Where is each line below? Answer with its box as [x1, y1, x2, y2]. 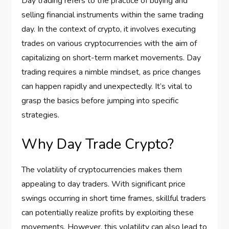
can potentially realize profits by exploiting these [21, 207, 194, 218]
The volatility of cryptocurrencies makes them [21, 164, 182, 175]
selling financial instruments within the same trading [21, 9, 204, 20]
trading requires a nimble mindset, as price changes [21, 66, 201, 78]
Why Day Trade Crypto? [21, 134, 174, 154]
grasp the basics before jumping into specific [21, 95, 179, 106]
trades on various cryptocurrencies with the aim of [21, 37, 197, 49]
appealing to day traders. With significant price [21, 178, 186, 190]
